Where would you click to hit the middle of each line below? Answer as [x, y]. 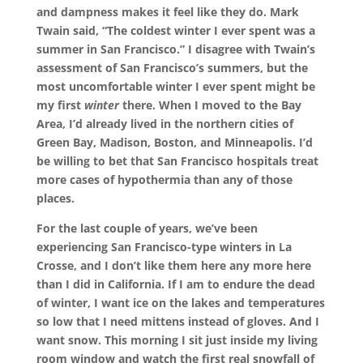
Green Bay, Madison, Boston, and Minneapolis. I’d [174, 142]
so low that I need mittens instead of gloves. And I [177, 321]
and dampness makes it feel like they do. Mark [167, 12]
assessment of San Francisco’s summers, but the [172, 68]
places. [55, 198]
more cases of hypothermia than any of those [164, 179]
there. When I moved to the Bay [210, 105]
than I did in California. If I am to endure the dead [175, 284]
